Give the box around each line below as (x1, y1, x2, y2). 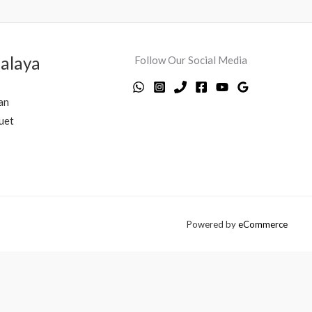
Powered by (187, 218, 238, 230)
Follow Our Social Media (134, 53, 247, 66)
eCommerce (238, 218, 288, 230)
